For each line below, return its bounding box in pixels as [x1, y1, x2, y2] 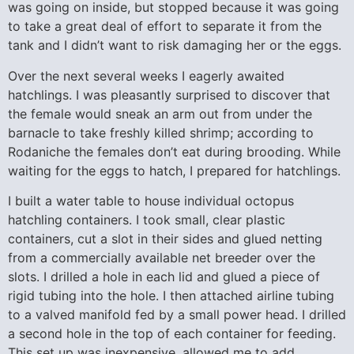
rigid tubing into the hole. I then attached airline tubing [8, 288, 334, 304]
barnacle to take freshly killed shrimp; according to [8, 124, 314, 141]
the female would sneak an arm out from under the [8, 105, 312, 122]
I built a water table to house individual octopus [8, 193, 294, 209]
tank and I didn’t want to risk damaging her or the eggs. [8, 37, 341, 54]
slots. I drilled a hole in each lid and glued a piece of [8, 269, 320, 285]
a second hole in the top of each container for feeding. [8, 326, 336, 342]
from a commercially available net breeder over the [8, 250, 315, 266]
